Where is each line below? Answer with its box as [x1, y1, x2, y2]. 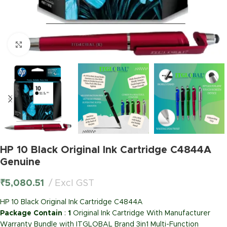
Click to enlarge [30, 41, 84, 48]
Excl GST [55, 179, 94, 188]
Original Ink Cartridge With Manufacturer [71, 210, 210, 217]
